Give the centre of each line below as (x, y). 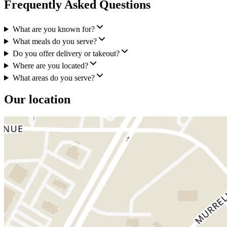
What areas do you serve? (53, 78)
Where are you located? (50, 65)
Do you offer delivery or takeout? (66, 53)
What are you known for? (53, 29)
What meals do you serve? (54, 41)
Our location (37, 99)
